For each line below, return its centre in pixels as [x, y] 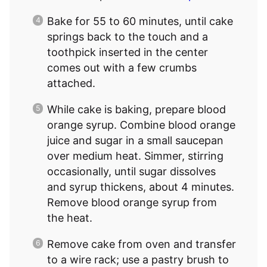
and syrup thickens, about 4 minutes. [141, 187]
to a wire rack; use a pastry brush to [138, 259]
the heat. [70, 218]
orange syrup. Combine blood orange [141, 125]
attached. [71, 83]
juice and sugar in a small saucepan [135, 140]
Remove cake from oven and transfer [142, 244]
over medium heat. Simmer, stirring [135, 156]
